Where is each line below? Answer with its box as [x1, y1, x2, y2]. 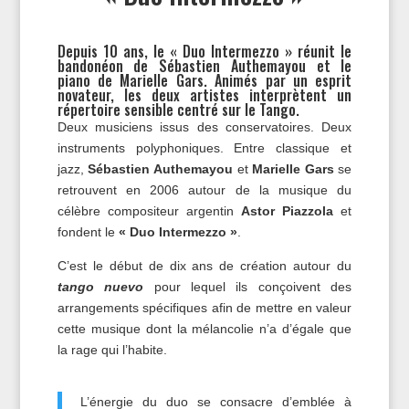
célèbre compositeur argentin [57, 204, 235, 218]
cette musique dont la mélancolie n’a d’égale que [57, 321, 352, 336]
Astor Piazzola [234, 204, 334, 218]
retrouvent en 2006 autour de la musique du [57, 183, 352, 197]
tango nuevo [57, 279, 144, 294]
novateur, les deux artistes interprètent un [57, 84, 352, 106]
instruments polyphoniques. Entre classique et [57, 141, 352, 155]
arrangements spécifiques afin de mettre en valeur [57, 300, 352, 315]
